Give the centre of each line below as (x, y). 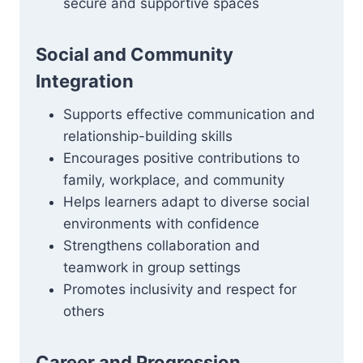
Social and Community (135, 54)
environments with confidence (161, 224)
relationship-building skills (148, 136)
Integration (85, 81)
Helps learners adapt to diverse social (186, 202)
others (84, 311)
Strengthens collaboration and (162, 246)
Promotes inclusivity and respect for (180, 289)
